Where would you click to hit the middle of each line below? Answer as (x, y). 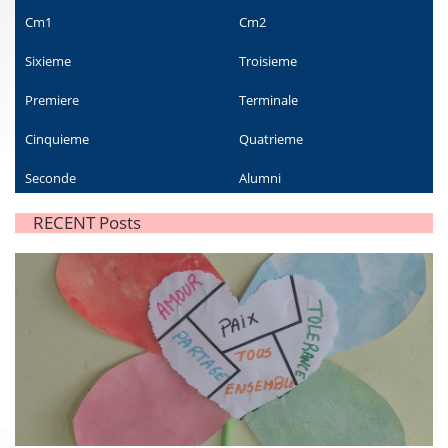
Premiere (52, 100)
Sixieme (48, 61)
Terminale (268, 100)
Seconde (50, 178)
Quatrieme (271, 139)
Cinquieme (57, 139)
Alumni (260, 178)
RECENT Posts (87, 222)
